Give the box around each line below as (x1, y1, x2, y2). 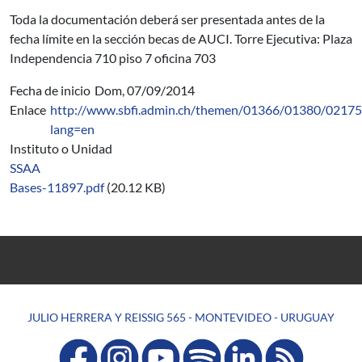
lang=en (50, 121, 95, 137)
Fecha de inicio (10, 82, 90, 98)
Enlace (10, 102, 46, 117)
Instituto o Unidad (10, 141, 112, 156)
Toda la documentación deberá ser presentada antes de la (10, 11, 325, 27)
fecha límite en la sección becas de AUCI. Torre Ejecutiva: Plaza (10, 31, 352, 46)
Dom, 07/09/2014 (95, 82, 195, 98)
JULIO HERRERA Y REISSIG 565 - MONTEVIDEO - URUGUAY (27, 310, 335, 324)
